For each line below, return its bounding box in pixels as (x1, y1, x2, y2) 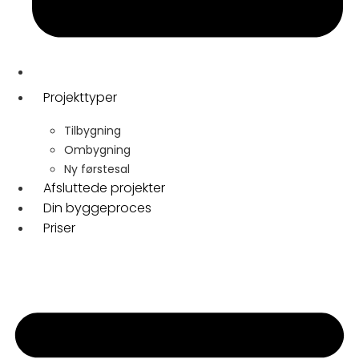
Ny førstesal (64, 161, 130, 177)
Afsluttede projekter (43, 179, 165, 197)
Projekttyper (43, 88, 117, 107)
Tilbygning (64, 123, 121, 139)
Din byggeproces (43, 199, 151, 217)
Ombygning (64, 142, 131, 158)
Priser (43, 219, 75, 237)
